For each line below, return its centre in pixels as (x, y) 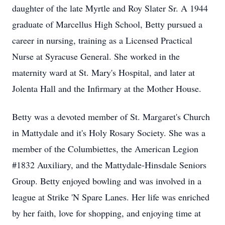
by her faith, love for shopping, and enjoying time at (106, 213)
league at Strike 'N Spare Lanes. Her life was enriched (111, 197)
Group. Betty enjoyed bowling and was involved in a (107, 181)
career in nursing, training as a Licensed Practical (102, 40)
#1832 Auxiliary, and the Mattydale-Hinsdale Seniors (109, 165)
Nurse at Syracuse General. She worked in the (96, 56)
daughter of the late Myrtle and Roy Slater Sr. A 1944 (110, 8)
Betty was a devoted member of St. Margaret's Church (111, 117)
